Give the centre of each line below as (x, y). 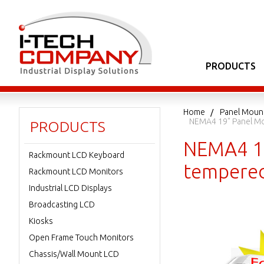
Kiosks (41, 221)
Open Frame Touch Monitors (81, 237)
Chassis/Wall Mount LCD (74, 254)
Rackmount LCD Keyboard (77, 155)
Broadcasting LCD (62, 204)
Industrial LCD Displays (70, 188)
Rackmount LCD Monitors (76, 171)
